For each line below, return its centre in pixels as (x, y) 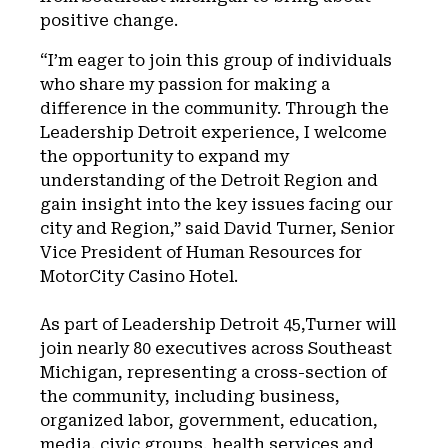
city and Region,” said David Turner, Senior (217, 228)
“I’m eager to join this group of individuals (216, 60)
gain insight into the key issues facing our (216, 204)
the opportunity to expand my (164, 156)
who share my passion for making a (185, 84)
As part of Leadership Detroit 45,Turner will (218, 324)
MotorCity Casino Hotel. (139, 276)
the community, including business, (190, 396)
